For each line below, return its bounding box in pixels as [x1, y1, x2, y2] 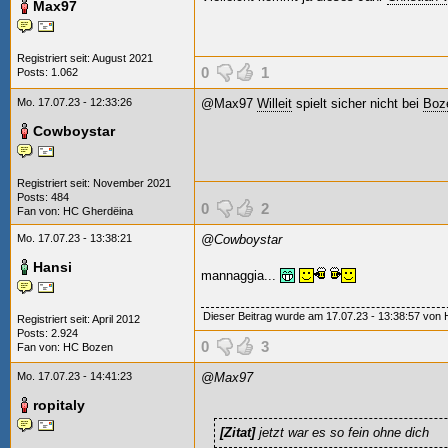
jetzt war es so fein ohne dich [259, 425, 429, 440]
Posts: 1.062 [17, 66, 78, 78]
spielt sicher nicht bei [292, 96, 423, 111]
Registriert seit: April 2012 [17, 313, 140, 325]
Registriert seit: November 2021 [17, 177, 171, 189]
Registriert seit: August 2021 [17, 52, 153, 64]
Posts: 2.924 [17, 327, 78, 339]
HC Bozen [63, 341, 113, 353]
